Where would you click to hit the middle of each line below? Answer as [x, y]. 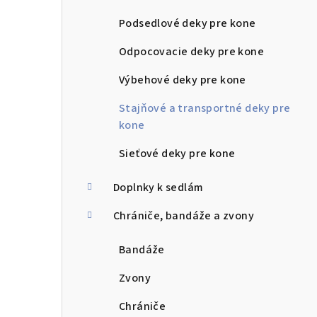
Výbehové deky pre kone [183, 80]
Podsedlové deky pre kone [188, 24]
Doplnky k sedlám [158, 188]
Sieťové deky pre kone [177, 154]
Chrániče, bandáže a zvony [184, 216]
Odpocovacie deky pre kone [191, 52]
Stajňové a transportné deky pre [205, 109]
